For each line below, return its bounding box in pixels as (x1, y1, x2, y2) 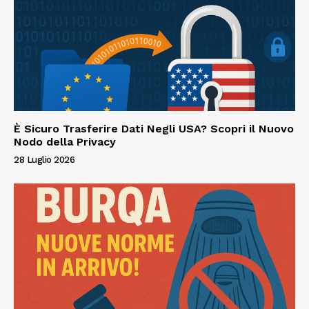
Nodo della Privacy (14, 134, 116, 148)
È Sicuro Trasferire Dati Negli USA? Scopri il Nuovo (14, 121, 294, 135)
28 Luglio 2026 (14, 154, 74, 165)
